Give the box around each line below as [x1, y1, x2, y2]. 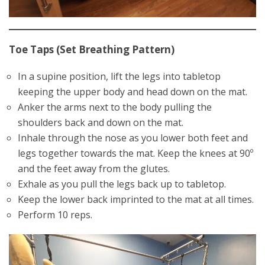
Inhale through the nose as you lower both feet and [18, 131, 248, 144]
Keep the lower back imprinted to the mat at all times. [18, 193, 254, 206]
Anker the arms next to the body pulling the [18, 101, 212, 114]
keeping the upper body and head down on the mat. [18, 85, 247, 98]
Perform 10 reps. [18, 208, 92, 221]
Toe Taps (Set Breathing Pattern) [9, 43, 174, 56]
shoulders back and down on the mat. [18, 116, 183, 129]
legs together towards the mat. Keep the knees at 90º [18, 147, 253, 160]
